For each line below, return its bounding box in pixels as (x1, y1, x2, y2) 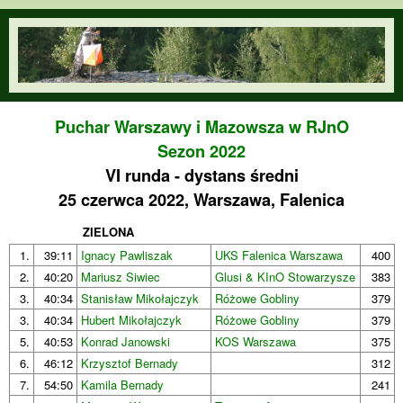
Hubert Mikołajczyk (81, 311, 182, 329)
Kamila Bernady (81, 376, 164, 394)
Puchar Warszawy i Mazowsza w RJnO (54, 115, 349, 139)
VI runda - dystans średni (104, 164, 299, 188)
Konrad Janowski (81, 333, 170, 351)
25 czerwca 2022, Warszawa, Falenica (58, 188, 345, 212)
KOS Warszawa (215, 333, 296, 351)
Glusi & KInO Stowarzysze (215, 268, 355, 286)
